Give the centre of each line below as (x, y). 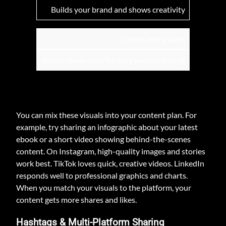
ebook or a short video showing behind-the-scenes (103, 139)
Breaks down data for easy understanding (114, 60)
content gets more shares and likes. (76, 200)
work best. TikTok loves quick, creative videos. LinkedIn (110, 163)
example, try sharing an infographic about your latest (107, 127)
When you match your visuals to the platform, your (104, 188)
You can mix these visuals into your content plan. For (106, 115)
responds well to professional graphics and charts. (102, 176)
